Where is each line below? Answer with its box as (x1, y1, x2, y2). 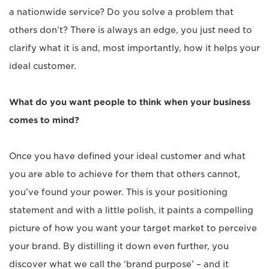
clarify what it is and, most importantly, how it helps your (9, 43, 260, 53)
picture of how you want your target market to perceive (9, 223, 257, 233)
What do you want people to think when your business (9, 97, 250, 107)
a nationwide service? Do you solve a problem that (9, 7, 234, 17)
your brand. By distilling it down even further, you (9, 241, 229, 251)
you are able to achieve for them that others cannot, (9, 169, 240, 179)
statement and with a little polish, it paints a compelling (9, 205, 253, 215)
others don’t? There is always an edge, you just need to (9, 25, 252, 35)
